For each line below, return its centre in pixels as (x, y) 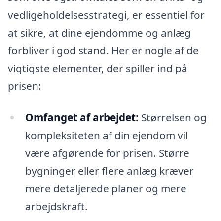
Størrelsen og (172, 118)
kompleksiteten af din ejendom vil (106, 135)
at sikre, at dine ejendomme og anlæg (99, 33)
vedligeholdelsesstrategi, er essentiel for (106, 15)
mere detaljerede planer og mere (106, 189)
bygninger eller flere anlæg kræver (109, 171)
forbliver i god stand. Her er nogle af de (103, 51)
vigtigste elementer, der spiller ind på (98, 68)
